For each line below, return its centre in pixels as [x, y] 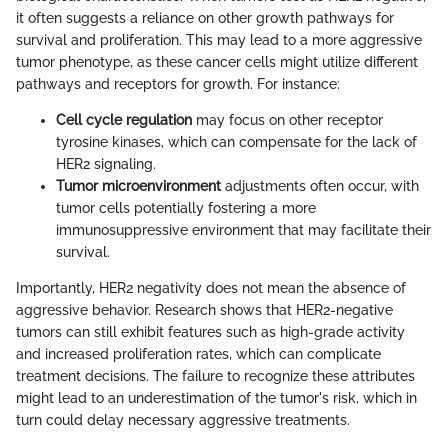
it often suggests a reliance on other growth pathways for [205, 17]
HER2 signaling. [106, 163]
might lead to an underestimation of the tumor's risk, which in [216, 397]
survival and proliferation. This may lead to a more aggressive [219, 39]
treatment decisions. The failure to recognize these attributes [215, 375]
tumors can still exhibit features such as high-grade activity [210, 331]
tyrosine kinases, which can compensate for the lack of [236, 141]
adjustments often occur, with [320, 185]
